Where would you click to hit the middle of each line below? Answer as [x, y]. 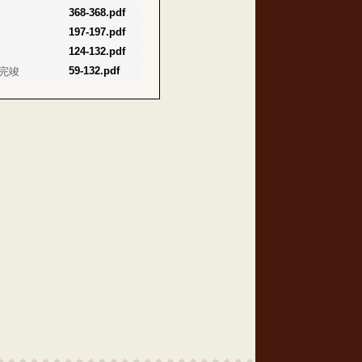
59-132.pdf [94, 71]
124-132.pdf [97, 51]
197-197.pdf [97, 32]
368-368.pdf [97, 13]
